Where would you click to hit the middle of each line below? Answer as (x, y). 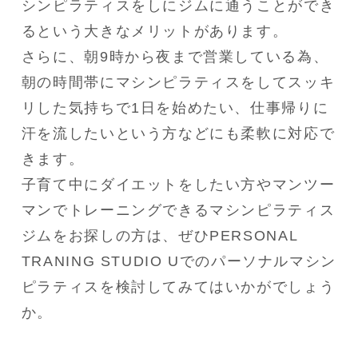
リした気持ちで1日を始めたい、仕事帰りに (175, 108)
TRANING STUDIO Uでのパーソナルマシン (179, 262)
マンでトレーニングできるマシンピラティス (178, 211)
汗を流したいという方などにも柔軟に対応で (178, 134)
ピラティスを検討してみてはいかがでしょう (178, 287)
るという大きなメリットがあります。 (155, 32)
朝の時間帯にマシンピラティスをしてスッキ (178, 83)
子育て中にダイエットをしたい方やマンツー (178, 185)
